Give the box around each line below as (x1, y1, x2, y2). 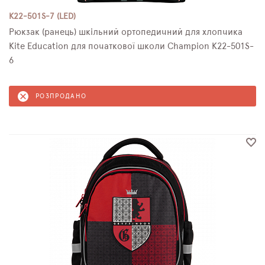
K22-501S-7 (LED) (9, 12, 76, 21)
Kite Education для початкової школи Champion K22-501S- (9, 42, 254, 51)
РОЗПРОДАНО (35, 93, 87, 99)
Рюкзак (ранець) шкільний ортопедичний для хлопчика (9, 28, 243, 37)
